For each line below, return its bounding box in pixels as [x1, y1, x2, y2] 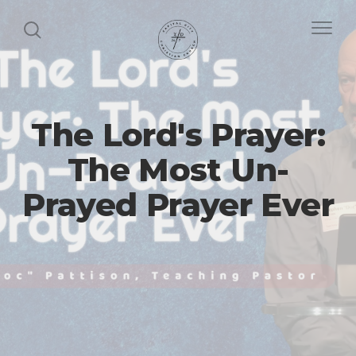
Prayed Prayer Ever [22, 184, 334, 224]
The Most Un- [67, 149, 289, 189]
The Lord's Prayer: [31, 114, 325, 154]
